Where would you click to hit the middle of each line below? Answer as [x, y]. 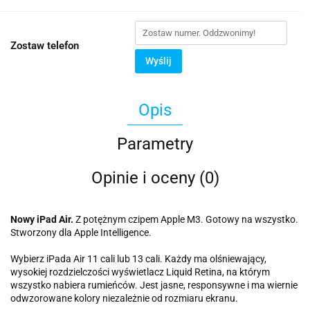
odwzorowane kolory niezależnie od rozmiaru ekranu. [124, 299]
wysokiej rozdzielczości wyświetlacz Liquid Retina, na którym [140, 272]
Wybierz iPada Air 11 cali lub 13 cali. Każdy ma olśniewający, [138, 259]
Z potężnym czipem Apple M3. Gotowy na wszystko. [186, 220]
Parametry [155, 144]
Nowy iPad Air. [42, 220]
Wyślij [158, 61]
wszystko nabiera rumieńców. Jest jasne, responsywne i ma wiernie [154, 285]
